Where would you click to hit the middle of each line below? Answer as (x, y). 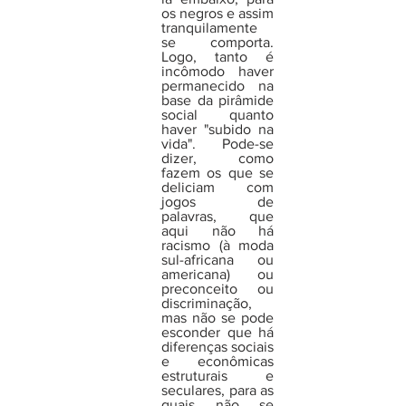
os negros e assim (217, 13)
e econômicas (217, 361)
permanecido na (217, 85)
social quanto (217, 114)
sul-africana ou (217, 259)
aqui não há (217, 230)
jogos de (217, 201)
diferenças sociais (217, 346)
